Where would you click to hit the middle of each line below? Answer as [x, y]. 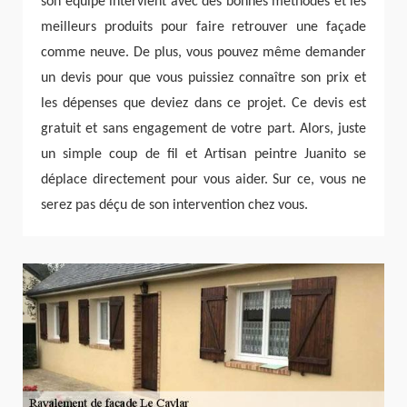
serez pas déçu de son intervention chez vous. [174, 206]
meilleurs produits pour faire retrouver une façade [203, 28]
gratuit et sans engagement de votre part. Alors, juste [203, 129]
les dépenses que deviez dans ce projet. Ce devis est [203, 104]
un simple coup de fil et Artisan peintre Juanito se [203, 155]
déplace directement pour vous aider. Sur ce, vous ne [203, 180]
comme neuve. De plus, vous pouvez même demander [203, 53]
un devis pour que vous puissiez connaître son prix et [203, 79]
